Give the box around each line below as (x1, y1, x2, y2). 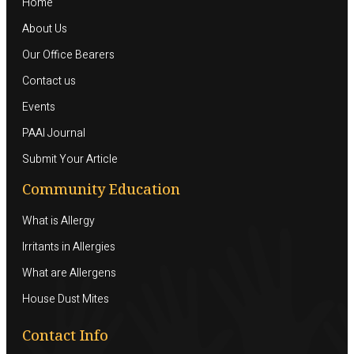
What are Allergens (22, 264, 116, 281)
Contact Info (22, 325, 108, 345)
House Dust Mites (22, 290, 109, 307)
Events (22, 98, 55, 115)
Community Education (22, 179, 180, 198)
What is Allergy (22, 212, 95, 229)
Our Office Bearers (22, 46, 115, 63)
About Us (22, 20, 67, 37)
